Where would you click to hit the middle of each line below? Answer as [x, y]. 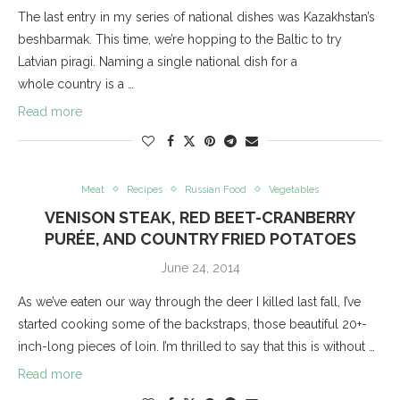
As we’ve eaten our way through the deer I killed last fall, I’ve [189, 301]
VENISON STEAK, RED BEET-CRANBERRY [200, 217]
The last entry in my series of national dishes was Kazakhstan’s [196, 17]
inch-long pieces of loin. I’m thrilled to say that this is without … [196, 346]
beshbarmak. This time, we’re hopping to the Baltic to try [180, 39]
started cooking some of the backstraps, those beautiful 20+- [192, 324]
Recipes [145, 189]
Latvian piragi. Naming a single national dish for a [158, 61]
